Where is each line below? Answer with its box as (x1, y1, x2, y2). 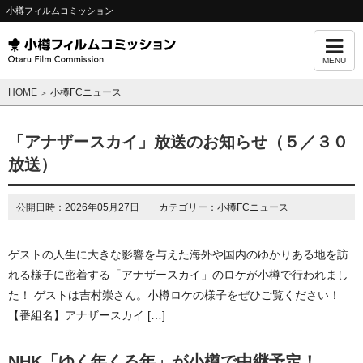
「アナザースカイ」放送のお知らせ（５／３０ (8, 133, 348, 151)
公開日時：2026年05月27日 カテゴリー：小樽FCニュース (16, 202, 288, 213)
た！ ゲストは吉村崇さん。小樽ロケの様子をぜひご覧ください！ (8, 288, 347, 301)
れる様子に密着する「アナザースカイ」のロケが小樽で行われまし (8, 268, 348, 281)
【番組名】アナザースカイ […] (8, 309, 165, 322)
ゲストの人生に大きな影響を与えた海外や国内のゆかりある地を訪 (8, 248, 348, 261)
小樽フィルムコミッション (6, 6, 113, 15)
